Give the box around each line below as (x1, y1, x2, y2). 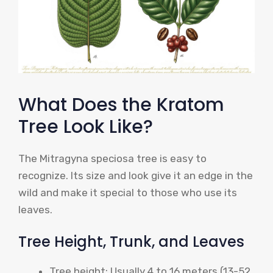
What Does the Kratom (18, 91, 224, 118)
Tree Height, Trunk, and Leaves (18, 232, 244, 252)
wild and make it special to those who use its (18, 186, 237, 199)
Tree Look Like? (18, 113, 153, 140)
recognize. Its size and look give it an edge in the (18, 169, 253, 182)
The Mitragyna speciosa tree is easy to (18, 152, 207, 165)
